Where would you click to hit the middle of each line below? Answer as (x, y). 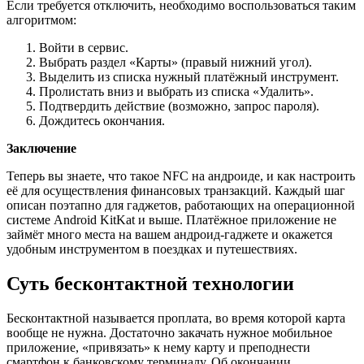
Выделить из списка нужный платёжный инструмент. (189, 77)
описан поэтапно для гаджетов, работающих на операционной (181, 206)
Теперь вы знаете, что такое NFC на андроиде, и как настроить (181, 176)
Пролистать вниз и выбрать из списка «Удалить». (176, 92)
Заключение (41, 149)
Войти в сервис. (84, 48)
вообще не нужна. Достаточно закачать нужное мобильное (169, 333)
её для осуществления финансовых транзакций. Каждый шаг (176, 191)
